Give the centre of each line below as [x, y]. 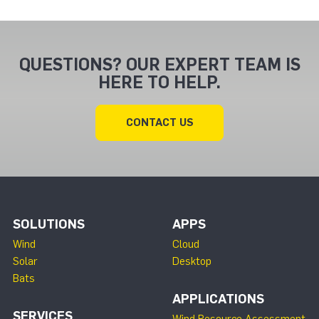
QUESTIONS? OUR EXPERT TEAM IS [159, 65]
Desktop [192, 261]
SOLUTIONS [49, 224]
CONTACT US [159, 122]
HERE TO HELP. [159, 83]
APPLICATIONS [218, 299]
